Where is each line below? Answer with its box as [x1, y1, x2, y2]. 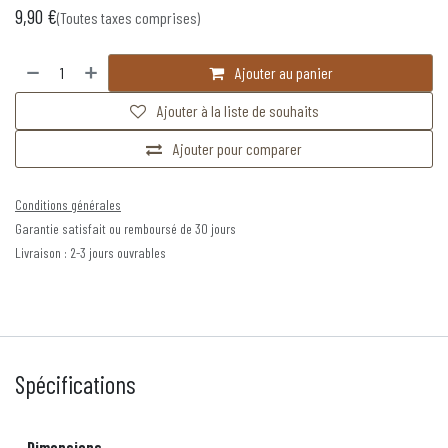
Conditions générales [15, 196, 121, 213]
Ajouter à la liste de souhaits [156, 101, 319, 120]
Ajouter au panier [231, 63, 333, 82]
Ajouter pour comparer [173, 139, 302, 158]
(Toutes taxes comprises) [57, 8, 200, 27]
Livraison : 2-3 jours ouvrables [15, 244, 166, 261]
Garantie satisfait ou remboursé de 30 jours [15, 220, 236, 237]
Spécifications [15, 369, 136, 399]
